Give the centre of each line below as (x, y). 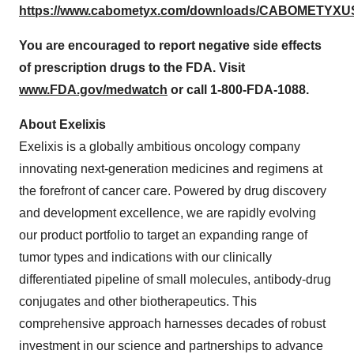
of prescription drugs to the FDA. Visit (132, 67)
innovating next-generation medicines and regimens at (171, 168)
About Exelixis (62, 124)
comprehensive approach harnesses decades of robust (172, 323)
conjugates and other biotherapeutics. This (138, 301)
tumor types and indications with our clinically (145, 257)
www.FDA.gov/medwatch (93, 89)
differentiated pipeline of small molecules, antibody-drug (175, 279)
